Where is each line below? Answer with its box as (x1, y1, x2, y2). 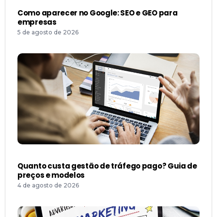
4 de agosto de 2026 (17, 182, 79, 189)
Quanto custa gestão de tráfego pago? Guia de (17, 161, 197, 171)
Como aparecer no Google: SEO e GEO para (17, 8, 178, 18)
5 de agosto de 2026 (17, 29, 78, 36)
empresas (17, 17, 57, 28)
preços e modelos (17, 170, 85, 181)
